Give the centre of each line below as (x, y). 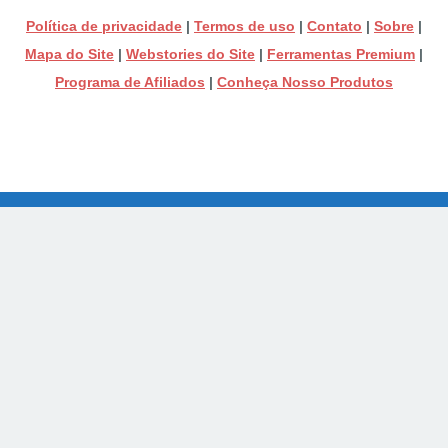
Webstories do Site (190, 53)
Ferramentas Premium (341, 53)
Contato (334, 25)
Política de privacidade (104, 25)
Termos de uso (244, 25)
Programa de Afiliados (130, 81)
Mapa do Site (69, 53)
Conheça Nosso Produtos (305, 81)
